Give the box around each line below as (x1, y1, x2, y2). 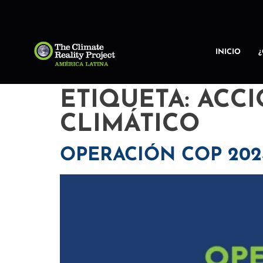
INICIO (215, 48, 241, 56)
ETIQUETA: (60, 89, 197, 113)
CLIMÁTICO (60, 113, 200, 137)
